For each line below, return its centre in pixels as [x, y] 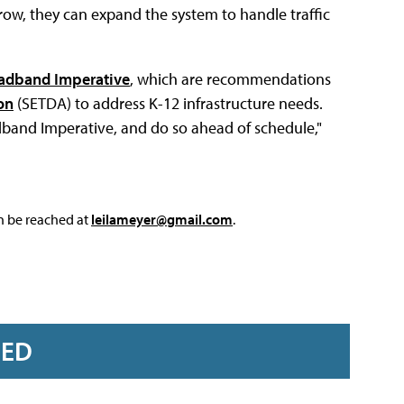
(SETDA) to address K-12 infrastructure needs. [168, 103]
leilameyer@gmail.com [162, 219]
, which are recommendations [230, 78]
